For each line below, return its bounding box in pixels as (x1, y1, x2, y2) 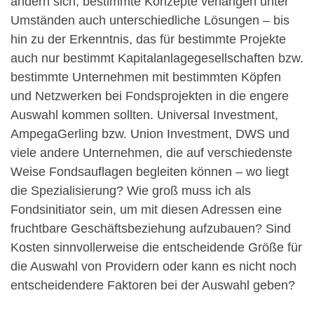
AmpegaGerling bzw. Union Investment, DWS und (11, 126, 289, 141)
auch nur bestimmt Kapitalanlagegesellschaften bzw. (11, 50, 303, 65)
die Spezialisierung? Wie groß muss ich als (11, 183, 251, 198)
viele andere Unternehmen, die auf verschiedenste (11, 145, 292, 160)
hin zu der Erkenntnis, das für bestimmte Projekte (11, 32, 286, 46)
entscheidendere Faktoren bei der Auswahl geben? (11, 278, 295, 292)
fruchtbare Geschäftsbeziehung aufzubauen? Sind (11, 221, 291, 235)
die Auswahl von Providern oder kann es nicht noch (11, 259, 296, 273)
